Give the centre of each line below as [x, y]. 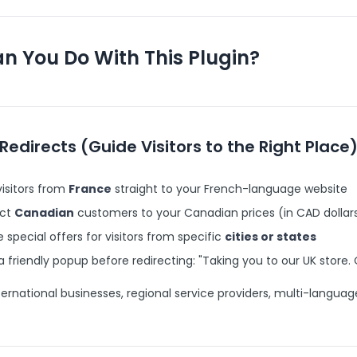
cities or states [271, 237]
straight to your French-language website [229, 189]
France [90, 189]
